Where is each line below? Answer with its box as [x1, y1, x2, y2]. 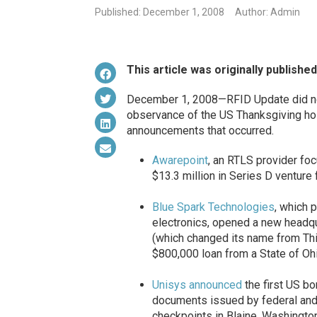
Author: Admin [235, 6, 301, 18]
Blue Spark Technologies [151, 200, 275, 214]
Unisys [151, 278, 186, 292]
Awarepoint [151, 154, 208, 168]
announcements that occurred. [126, 124, 274, 138]
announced [188, 278, 242, 292]
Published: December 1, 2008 [95, 6, 225, 18]
